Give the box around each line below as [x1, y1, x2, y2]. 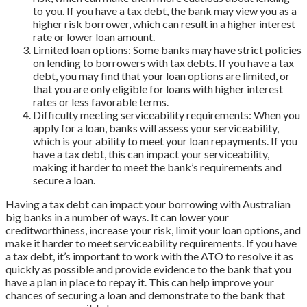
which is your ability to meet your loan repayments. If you [33, 134, 297, 148]
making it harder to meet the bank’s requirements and [33, 160, 282, 174]
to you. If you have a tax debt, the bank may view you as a [33, 4, 297, 18]
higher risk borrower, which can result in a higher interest [33, 17, 295, 31]
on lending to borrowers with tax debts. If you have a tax [33, 56, 294, 70]
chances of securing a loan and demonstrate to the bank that [5, 288, 285, 302]
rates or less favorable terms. [33, 95, 169, 109]
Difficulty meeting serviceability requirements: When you [33, 108, 300, 122]
